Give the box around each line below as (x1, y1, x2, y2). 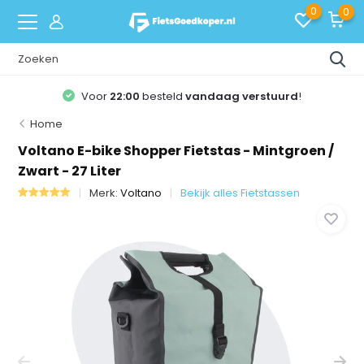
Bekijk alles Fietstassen (180, 185, 301, 201)
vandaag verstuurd (185, 88, 299, 104)
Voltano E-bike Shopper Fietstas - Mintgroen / (18, 141, 335, 160)
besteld (140, 88, 186, 104)
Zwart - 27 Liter (18, 162, 122, 180)
